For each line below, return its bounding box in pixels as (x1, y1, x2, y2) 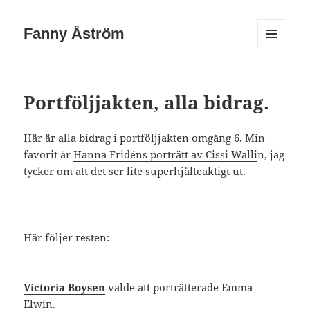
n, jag (257, 147, 285, 162)
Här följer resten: (24, 230, 110, 245)
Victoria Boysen (24, 280, 106, 295)
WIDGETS (257, 67, 296, 77)
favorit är (24, 147, 74, 162)
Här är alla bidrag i (24, 131, 120, 145)
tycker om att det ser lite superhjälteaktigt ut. (24, 164, 246, 179)
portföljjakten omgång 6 (120, 131, 240, 145)
